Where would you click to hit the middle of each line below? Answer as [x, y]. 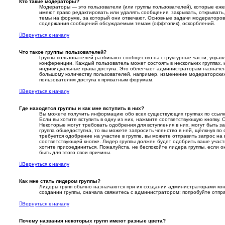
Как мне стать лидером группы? [60, 181]
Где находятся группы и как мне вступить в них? [82, 108]
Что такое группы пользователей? [63, 52]
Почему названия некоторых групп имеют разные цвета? [92, 221]
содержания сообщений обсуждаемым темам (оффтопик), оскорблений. [127, 24]
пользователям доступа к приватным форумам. [96, 80]
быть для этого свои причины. [75, 153]
